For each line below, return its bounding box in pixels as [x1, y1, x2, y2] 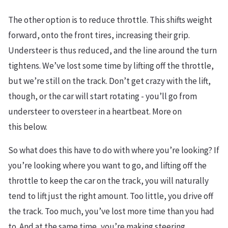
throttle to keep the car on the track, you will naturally [8, 175, 209, 186]
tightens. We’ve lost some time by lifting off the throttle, [8, 60, 214, 71]
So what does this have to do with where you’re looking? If [8, 145, 219, 156]
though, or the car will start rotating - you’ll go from [8, 91, 197, 102]
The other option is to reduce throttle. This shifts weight [8, 14, 212, 25]
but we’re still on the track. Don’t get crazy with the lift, [8, 75, 211, 87]
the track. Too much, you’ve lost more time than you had [8, 206, 214, 217]
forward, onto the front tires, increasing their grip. [8, 30, 190, 41]
